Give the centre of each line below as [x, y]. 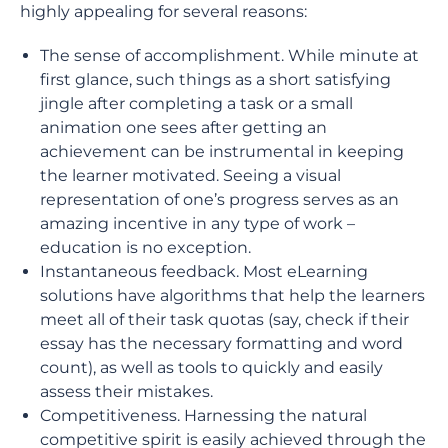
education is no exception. [145, 247]
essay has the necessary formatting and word [221, 343]
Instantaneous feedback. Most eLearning [204, 271]
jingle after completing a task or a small [196, 103]
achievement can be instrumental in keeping [222, 151]
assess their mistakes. [128, 391]
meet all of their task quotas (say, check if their [224, 319]
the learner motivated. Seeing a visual [190, 175]
